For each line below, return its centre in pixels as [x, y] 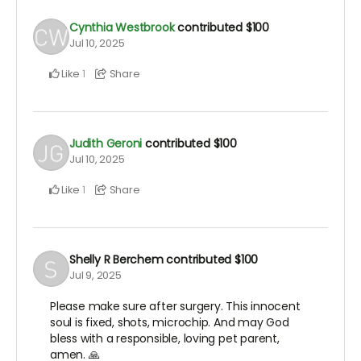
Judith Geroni [106, 143]
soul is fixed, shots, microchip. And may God [170, 323]
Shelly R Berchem [116, 259]
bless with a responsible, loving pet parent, [165, 339]
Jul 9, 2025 [95, 275]
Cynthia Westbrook [122, 27]
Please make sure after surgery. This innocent [175, 307]
